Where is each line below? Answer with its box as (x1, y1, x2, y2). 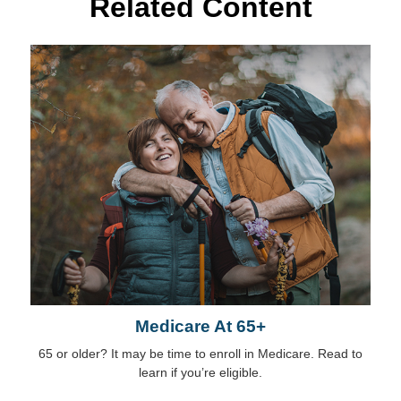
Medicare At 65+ (135, 317, 266, 337)
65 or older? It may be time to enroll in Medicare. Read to (38, 346, 363, 362)
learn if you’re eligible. (139, 365, 262, 380)
